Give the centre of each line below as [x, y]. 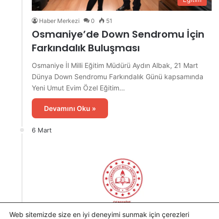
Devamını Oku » [70, 109]
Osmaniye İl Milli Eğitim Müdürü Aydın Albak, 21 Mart [115, 66]
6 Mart [42, 130]
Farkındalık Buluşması [86, 48]
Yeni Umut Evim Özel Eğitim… [78, 88]
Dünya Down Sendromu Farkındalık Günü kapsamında [118, 77]
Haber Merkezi [59, 21]
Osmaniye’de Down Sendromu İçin [118, 34]
